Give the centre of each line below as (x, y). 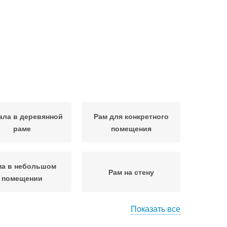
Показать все (156, 209)
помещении (22, 178)
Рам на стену (131, 172)
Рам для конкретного (131, 116)
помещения (131, 128)
